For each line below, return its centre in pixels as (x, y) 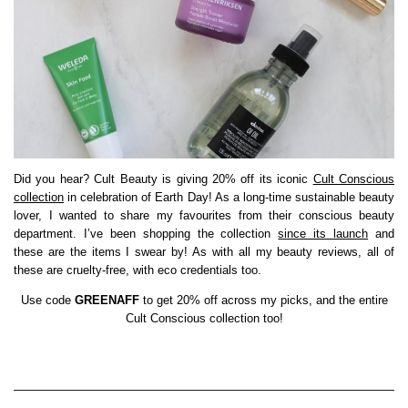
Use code (47, 301)
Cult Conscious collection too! (204, 319)
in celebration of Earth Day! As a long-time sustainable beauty (229, 198)
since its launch (323, 234)
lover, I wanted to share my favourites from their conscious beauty (204, 216)
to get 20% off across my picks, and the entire (263, 301)
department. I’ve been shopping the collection (146, 234)
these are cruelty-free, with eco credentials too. (138, 270)
